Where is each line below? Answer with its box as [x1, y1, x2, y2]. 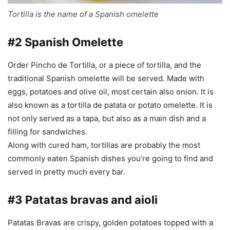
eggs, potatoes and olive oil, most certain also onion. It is [8, 87, 214, 97]
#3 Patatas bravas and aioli [8, 193, 158, 207]
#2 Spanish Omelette [8, 35, 123, 49]
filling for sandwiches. [8, 127, 87, 137]
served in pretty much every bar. [8, 167, 125, 177]
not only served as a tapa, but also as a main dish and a [8, 113, 206, 124]
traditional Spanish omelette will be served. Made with [8, 73, 204, 84]
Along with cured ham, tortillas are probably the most [8, 140, 200, 150]
